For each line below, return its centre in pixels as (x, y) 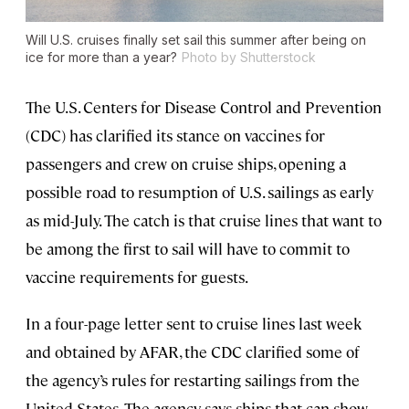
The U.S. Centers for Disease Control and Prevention (204, 107)
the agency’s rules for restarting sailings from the (193, 380)
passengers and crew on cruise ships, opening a (186, 164)
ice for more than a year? (101, 58)
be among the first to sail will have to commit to (188, 249)
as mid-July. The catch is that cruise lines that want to (204, 220)
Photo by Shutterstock (249, 58)
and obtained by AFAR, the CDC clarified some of (193, 352)
